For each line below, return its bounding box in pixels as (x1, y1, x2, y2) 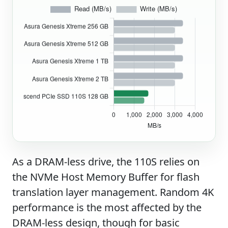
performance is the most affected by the (12, 200, 202, 214)
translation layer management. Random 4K (12, 185, 214, 199)
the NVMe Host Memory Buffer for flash (12, 169, 199, 184)
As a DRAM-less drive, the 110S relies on (12, 154, 199, 168)
